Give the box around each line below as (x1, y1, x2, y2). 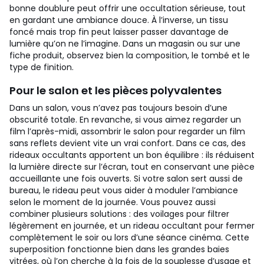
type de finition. (9, 61, 74, 73)
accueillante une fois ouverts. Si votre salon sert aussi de (9, 173, 243, 184)
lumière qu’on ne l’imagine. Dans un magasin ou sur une (9, 38, 240, 49)
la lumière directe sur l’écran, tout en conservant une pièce (9, 161, 255, 173)
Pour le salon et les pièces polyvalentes (9, 83, 222, 98)
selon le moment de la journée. (9, 196, 138, 208)
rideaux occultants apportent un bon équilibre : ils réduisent (9, 149, 255, 161)
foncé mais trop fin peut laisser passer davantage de (9, 26, 229, 38)
